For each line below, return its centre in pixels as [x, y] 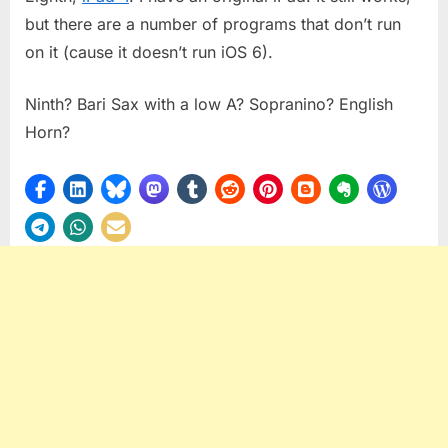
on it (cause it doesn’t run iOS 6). [149, 51]
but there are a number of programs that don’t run [213, 23]
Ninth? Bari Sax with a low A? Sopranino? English [209, 103]
